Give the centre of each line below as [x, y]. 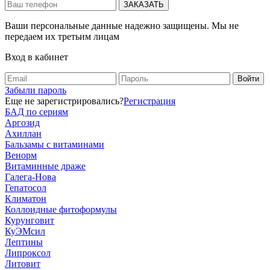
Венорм [21, 155]
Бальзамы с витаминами [55, 144]
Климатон [26, 198]
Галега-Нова [30, 177]
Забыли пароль [36, 90]
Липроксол [28, 253]
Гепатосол [26, 187]
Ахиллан [23, 133]
